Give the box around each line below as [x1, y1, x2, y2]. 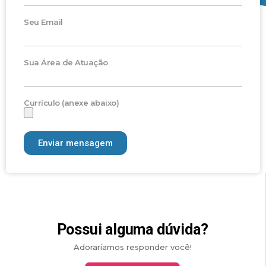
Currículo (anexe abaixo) [24, 98, 119, 108]
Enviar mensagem [38, 137, 113, 148]
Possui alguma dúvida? [56, 221, 208, 239]
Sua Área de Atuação [24, 58, 108, 68]
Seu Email [24, 17, 63, 27]
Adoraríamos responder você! [73, 242, 192, 252]
